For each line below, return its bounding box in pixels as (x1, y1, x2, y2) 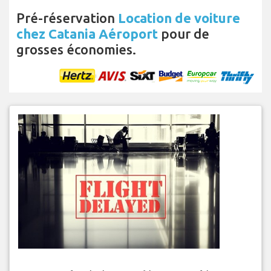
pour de (158, 26, 209, 42)
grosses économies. (16, 42, 136, 57)
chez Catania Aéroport (16, 26, 158, 42)
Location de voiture (118, 10, 240, 26)
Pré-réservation (16, 10, 118, 26)
